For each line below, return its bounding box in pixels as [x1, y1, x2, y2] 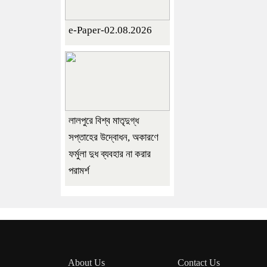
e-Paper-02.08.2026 [69, 24, 152, 36]
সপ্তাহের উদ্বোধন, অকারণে [69, 131, 159, 143]
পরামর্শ [69, 164, 89, 176]
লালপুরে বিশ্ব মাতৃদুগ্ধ [69, 114, 139, 126]
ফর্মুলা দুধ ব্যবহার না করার [69, 148, 151, 160]
